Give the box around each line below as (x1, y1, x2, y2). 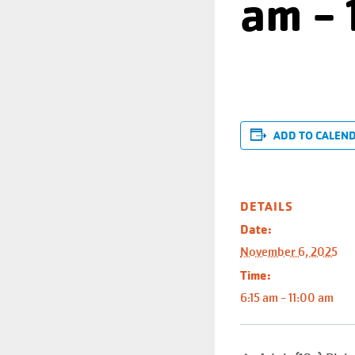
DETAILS (240, 199, 293, 214)
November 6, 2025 (240, 244, 338, 260)
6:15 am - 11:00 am (240, 290, 334, 306)
